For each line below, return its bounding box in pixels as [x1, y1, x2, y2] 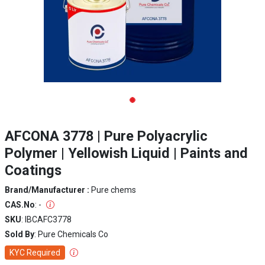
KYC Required [9, 248, 60, 257]
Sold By [5, 230, 34, 239]
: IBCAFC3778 [21, 215, 72, 224]
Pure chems [91, 185, 136, 195]
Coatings [5, 162, 62, 179]
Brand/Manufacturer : [5, 185, 91, 195]
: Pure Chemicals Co [34, 230, 108, 239]
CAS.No [5, 200, 35, 209]
